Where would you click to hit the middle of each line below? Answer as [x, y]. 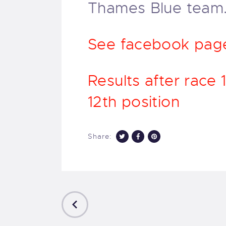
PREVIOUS [116, 200]
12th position [134, 102]
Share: [100, 136]
